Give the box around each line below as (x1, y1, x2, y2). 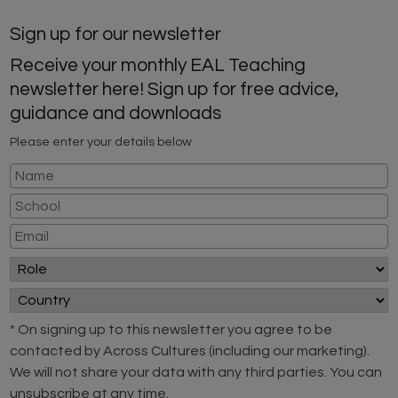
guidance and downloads (10, 104, 222, 123)
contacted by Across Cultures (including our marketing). (10, 344, 370, 358)
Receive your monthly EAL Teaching (10, 56, 306, 75)
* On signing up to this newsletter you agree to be (10, 322, 333, 337)
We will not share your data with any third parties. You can (10, 365, 383, 379)
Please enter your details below (10, 135, 193, 148)
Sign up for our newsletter (10, 25, 222, 44)
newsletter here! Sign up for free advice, (10, 80, 340, 99)
